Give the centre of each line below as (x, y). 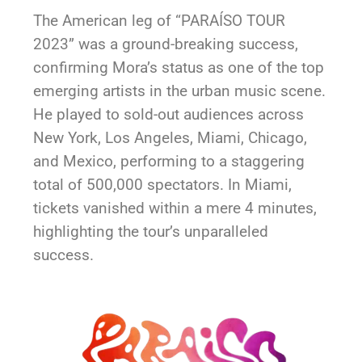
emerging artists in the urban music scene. (180, 90)
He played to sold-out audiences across (169, 114)
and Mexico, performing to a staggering (169, 161)
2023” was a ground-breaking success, (166, 44)
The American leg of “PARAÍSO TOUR (160, 20)
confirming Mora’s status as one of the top (179, 67)
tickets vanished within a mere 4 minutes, (175, 208)
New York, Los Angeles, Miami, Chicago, (170, 137)
